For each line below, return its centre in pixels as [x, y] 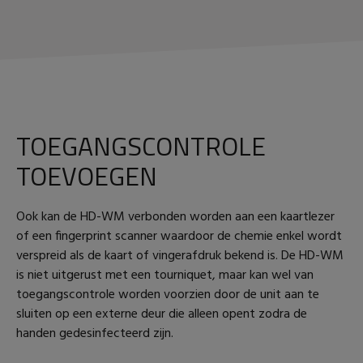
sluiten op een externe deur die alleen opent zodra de [162, 314]
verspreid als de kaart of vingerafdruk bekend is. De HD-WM [180, 256]
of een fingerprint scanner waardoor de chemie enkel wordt [179, 236]
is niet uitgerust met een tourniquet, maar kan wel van [165, 275]
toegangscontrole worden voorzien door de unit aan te [168, 295]
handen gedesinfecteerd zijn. [95, 333]
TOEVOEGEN [87, 175]
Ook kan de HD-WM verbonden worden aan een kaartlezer [175, 217]
